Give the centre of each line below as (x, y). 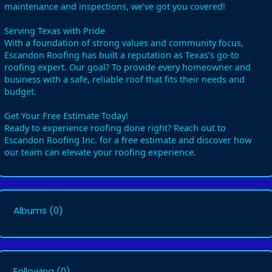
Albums (30, 210)
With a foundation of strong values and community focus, (124, 42)
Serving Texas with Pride (55, 30)
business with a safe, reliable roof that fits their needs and (124, 79)
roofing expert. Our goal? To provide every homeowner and (127, 67)
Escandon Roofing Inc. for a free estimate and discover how (128, 140)
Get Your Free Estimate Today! (66, 115)
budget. (20, 91)
